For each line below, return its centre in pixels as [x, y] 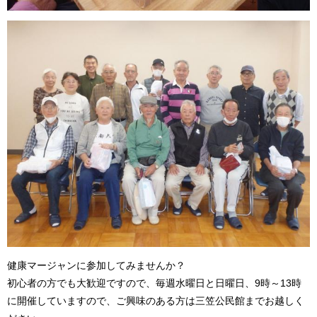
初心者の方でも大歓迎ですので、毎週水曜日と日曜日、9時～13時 [154, 283]
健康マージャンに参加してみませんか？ [96, 266]
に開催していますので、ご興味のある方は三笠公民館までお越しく [156, 301]
